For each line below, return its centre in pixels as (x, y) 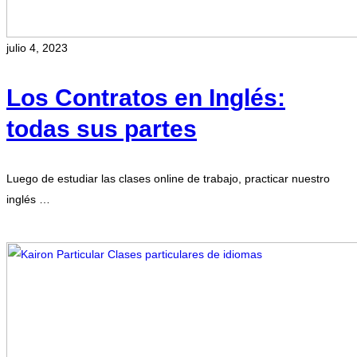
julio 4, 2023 (37, 48)
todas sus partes (102, 129)
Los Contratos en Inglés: (146, 98)
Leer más (31, 232)
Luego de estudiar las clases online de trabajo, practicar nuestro (168, 179)
